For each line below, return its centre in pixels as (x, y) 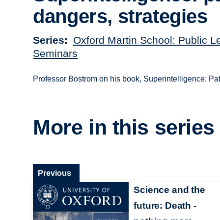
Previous (55, 173)
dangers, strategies (120, 16)
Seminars (55, 53)
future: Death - (165, 205)
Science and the (169, 190)
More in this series (124, 127)
